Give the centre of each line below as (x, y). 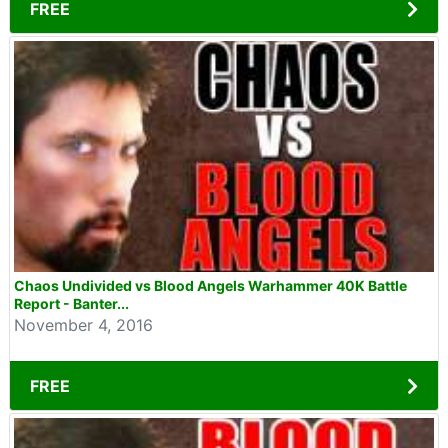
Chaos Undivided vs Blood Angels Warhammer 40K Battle (210, 285)
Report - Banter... (71, 303)
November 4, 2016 (83, 325)
